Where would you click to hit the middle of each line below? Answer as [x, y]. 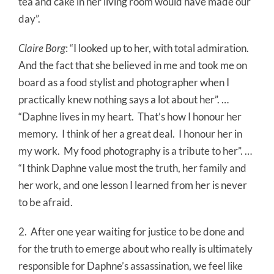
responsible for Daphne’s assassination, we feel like [131, 266]
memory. [38, 134]
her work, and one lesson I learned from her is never [133, 185]
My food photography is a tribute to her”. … [158, 151]
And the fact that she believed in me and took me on [133, 65]
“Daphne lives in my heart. [76, 117]
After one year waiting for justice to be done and [138, 232]
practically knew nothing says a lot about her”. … [124, 100]
